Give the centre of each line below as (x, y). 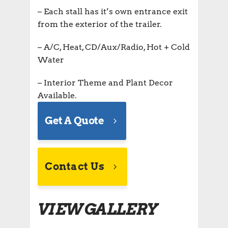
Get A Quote (75, 120)
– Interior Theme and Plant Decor (105, 82)
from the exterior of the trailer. (100, 24)
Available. (57, 95)
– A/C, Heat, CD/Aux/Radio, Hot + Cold (114, 47)
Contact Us (75, 166)
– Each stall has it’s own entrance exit (113, 11)
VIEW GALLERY (97, 209)
